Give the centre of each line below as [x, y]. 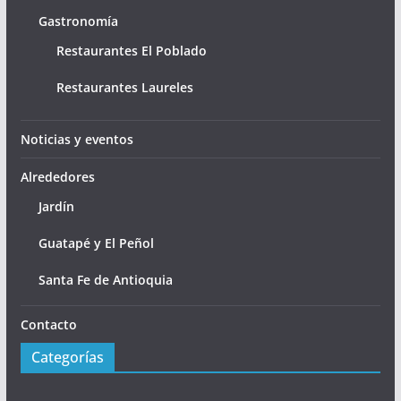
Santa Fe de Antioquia [105, 279]
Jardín [56, 206]
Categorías [67, 357]
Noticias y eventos [77, 139]
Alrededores [57, 176]
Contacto [48, 324]
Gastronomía [78, 21]
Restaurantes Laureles [124, 87]
